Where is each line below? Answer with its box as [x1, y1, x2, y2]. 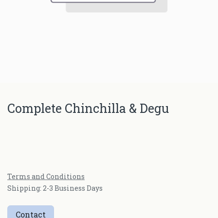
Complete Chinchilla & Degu [7, 100, 169, 116]
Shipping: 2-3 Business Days [7, 183, 103, 193]
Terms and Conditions [7, 172, 85, 181]
